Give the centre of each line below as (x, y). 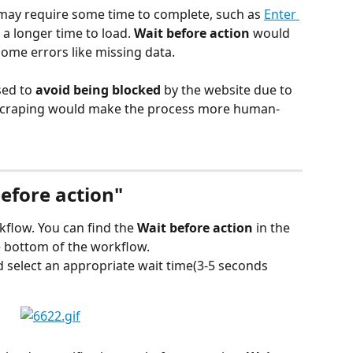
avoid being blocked (97, 90)
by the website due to (228, 90)
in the (275, 227)
